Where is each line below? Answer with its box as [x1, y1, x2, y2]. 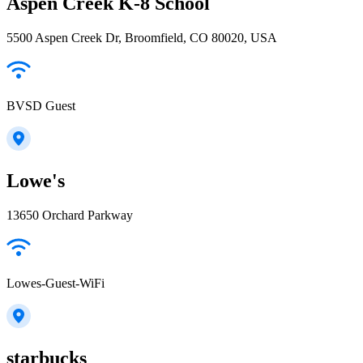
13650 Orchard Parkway [6, 207, 133, 222]
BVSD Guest [6, 98, 75, 113]
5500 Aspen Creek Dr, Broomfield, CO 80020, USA [6, 30, 277, 45]
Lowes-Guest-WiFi [6, 275, 105, 290]
